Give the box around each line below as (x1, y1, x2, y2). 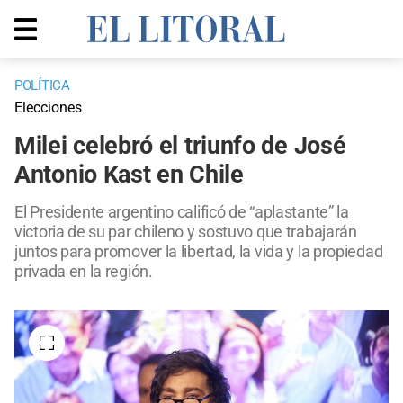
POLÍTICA (14, 77, 70, 94)
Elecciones (14, 99, 82, 117)
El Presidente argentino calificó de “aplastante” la (14, 202, 349, 222)
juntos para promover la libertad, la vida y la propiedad (14, 242, 383, 262)
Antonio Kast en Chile (14, 160, 244, 190)
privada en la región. (14, 262, 153, 282)
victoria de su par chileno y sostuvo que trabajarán (14, 222, 357, 242)
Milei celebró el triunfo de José (14, 131, 346, 161)
